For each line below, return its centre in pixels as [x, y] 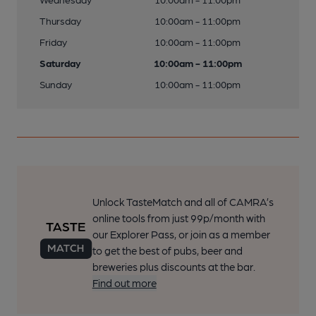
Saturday [60, 63]
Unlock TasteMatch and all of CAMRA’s [183, 202]
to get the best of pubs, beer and [167, 250]
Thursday [60, 20]
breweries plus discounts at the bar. [174, 267]
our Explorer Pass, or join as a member [181, 234]
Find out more [124, 283]
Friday [53, 42]
